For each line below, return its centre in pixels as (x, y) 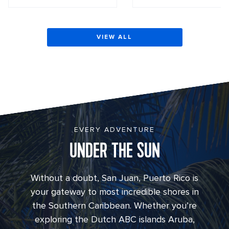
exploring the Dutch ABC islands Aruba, (114, 219)
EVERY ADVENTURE (114, 129)
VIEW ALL (114, 37)
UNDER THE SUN (114, 152)
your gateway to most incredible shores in (114, 191)
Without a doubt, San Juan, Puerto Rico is (114, 178)
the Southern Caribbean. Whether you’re (114, 205)
